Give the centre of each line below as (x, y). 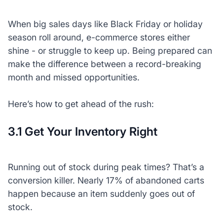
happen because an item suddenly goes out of (101, 193)
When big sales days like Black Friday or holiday (105, 24)
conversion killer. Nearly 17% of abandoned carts (106, 180)
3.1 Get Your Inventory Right (82, 131)
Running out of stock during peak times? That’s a (106, 167)
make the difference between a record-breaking (104, 64)
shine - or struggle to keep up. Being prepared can (110, 50)
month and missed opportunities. (74, 77)
